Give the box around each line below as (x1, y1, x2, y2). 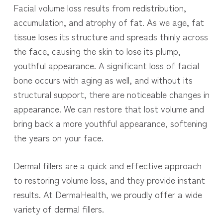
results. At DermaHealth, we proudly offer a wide (13, 188, 202, 201)
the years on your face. (13, 131, 104, 144)
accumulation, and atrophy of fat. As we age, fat (13, 15, 204, 29)
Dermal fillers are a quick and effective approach (13, 159, 202, 172)
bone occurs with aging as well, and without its (13, 73, 193, 87)
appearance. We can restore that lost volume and (13, 102, 204, 115)
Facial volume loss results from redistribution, (13, 1, 186, 14)
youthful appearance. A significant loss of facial (13, 59, 199, 72)
